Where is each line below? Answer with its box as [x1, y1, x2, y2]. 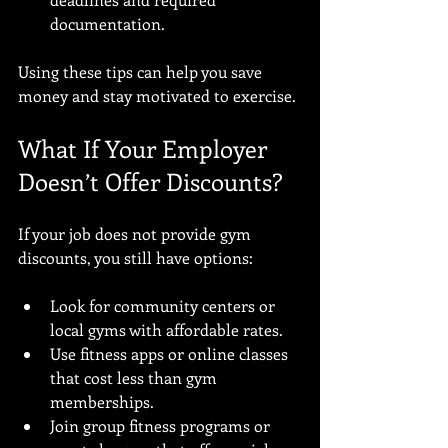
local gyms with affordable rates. [50, 319, 283, 340]
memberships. [50, 391, 154, 412]
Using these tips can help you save [18, 61, 266, 82]
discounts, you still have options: [18, 247, 253, 268]
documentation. [50, 13, 165, 34]
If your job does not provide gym [18, 223, 255, 244]
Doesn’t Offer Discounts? [18, 165, 283, 197]
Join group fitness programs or [50, 415, 274, 436]
